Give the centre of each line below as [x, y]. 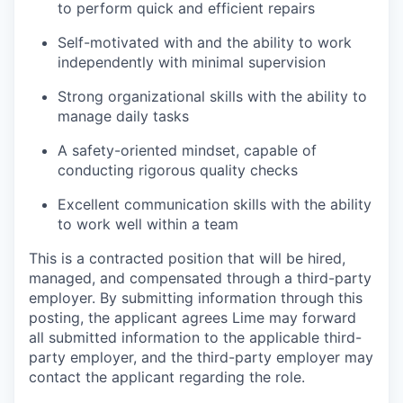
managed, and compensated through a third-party [200, 278]
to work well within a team [148, 224]
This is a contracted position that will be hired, [187, 259]
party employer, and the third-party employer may [201, 358]
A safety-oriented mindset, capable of [187, 151]
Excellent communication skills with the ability [215, 205]
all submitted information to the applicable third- [195, 338]
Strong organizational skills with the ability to [212, 97]
